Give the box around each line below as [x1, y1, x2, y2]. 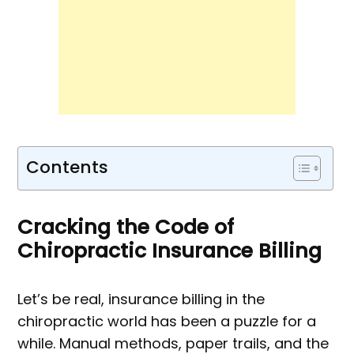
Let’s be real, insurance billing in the [17, 289, 265, 310]
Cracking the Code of [17, 213, 235, 242]
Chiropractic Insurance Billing [17, 237, 322, 265]
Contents [26, 155, 109, 180]
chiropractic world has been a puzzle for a [17, 311, 317, 332]
